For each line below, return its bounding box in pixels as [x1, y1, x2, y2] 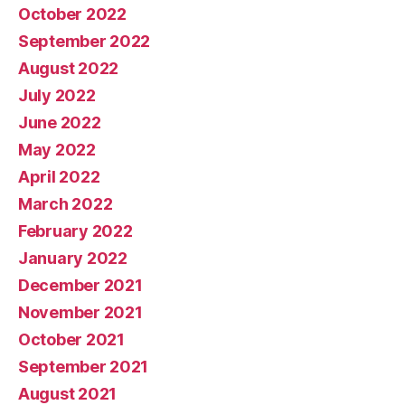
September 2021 [18, 356, 149, 376]
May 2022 [18, 139, 96, 159]
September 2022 [18, 31, 151, 51]
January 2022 [18, 248, 127, 268]
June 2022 [18, 112, 101, 132]
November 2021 [18, 302, 143, 322]
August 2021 [18, 383, 118, 403]
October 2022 [18, 4, 127, 24]
